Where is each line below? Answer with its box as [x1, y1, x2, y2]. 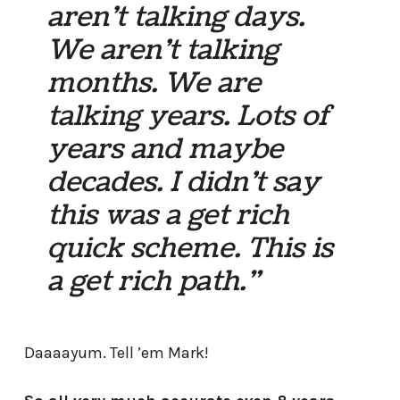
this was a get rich [47, 195, 290, 235]
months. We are [47, 62, 262, 103]
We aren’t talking [47, 29, 279, 70]
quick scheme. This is [47, 228, 334, 268]
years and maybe [47, 129, 284, 169]
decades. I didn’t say [47, 162, 321, 202]
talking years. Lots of [47, 96, 331, 136]
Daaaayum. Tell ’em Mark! [23, 342, 209, 362]
